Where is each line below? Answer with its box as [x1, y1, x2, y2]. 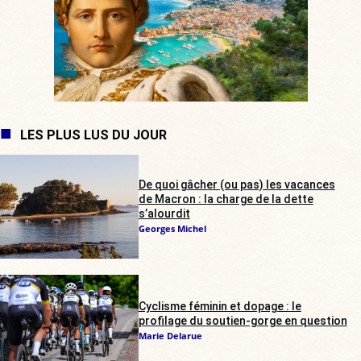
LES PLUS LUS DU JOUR [20, 127, 167, 143]
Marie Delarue [138, 329, 202, 342]
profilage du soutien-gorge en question [138, 313, 347, 327]
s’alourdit [138, 207, 190, 221]
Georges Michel [138, 222, 206, 235]
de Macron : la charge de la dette [138, 193, 313, 206]
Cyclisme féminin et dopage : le [138, 299, 301, 313]
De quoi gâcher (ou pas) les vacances [138, 178, 335, 192]
